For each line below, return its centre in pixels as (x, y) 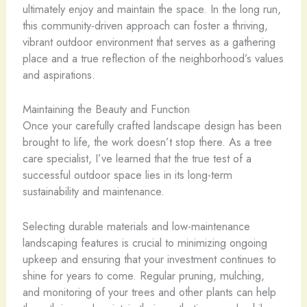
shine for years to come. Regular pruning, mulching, (143, 275)
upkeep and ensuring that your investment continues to (149, 259)
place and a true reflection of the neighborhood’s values (153, 58)
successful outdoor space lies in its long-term (127, 175)
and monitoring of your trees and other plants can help (149, 292)
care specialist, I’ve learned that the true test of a (137, 159)
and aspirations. (59, 75)
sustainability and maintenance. (93, 192)
